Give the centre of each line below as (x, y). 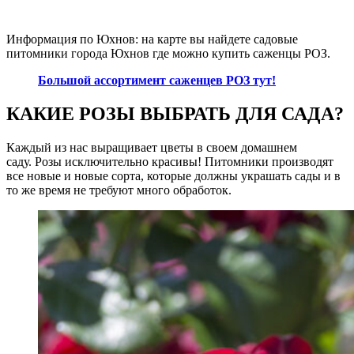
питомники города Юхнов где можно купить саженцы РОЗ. (168, 54)
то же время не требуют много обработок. (119, 190)
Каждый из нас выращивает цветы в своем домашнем (152, 148)
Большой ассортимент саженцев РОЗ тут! (157, 81)
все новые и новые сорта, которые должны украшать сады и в (173, 176)
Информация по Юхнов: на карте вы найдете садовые (152, 40)
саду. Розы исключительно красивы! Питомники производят (170, 162)
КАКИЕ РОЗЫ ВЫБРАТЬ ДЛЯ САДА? (175, 114)
